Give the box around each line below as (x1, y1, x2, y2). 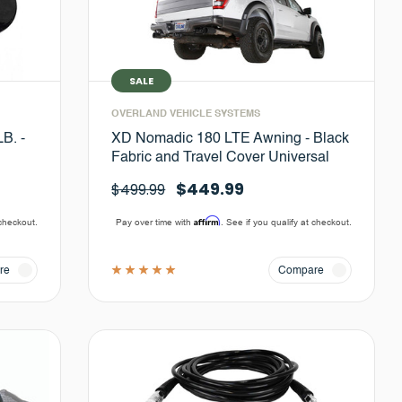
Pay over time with (115, 216, 194, 227)
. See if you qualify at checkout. (220, 216, 352, 227)
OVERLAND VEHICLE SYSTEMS (111, 109, 261, 119)
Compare (277, 265, 324, 276)
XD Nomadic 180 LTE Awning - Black (111, 131, 350, 146)
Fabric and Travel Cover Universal (111, 150, 330, 165)
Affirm (193, 214, 221, 226)
